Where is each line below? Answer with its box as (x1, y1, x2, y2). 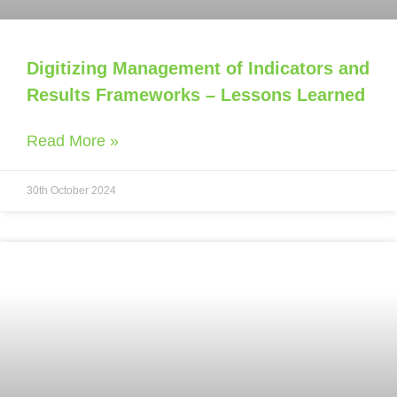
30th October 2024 (27, 183, 116, 197)
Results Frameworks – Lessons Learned (27, 84, 365, 105)
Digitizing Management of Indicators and (27, 58, 370, 78)
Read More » (27, 131, 119, 150)
